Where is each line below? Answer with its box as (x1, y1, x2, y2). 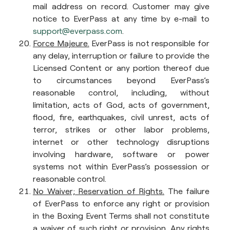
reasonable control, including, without (33, 87, 209, 98)
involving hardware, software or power (33, 149, 209, 159)
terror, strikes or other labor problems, (33, 124, 209, 135)
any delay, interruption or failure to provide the (33, 50, 209, 61)
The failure (164, 186, 209, 196)
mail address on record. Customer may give (33, 1, 209, 11)
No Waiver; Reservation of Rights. (33, 186, 164, 196)
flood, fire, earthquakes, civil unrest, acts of (33, 112, 209, 122)
